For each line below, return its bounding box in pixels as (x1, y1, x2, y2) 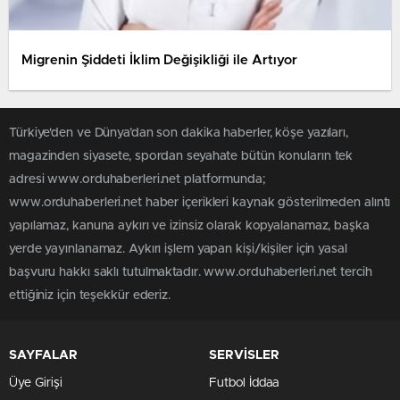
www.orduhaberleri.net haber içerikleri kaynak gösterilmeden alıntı (9, 196, 391, 209)
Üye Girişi (9, 377, 62, 389)
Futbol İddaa (209, 377, 279, 389)
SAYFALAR (9, 349, 78, 362)
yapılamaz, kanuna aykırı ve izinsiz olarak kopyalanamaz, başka (9, 220, 370, 232)
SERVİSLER (209, 349, 279, 362)
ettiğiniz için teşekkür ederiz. (9, 289, 171, 302)
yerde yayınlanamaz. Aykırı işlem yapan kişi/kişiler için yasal (9, 243, 347, 255)
